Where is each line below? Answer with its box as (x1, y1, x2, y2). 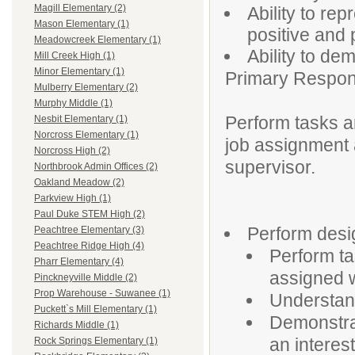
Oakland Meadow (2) (34, 177, 124, 189)
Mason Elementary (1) (34, 18, 129, 30)
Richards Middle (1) (34, 319, 119, 331)
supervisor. (225, 157, 315, 177)
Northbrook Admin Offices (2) (34, 161, 158, 173)
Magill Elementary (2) (34, 2, 126, 14)
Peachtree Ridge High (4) (34, 240, 144, 252)
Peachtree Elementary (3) (34, 224, 144, 236)
